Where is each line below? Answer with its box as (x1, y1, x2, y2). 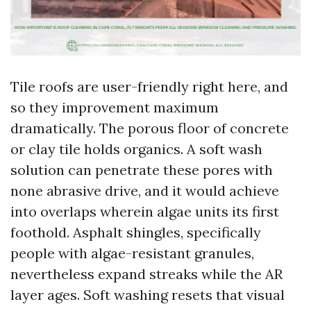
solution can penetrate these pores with (10, 161, 273, 178)
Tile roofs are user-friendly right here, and (10, 78, 288, 95)
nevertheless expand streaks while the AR (10, 265, 283, 283)
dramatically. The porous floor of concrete (10, 119, 289, 137)
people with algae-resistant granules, (10, 244, 254, 262)
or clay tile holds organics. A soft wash (10, 140, 262, 158)
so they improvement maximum (10, 99, 219, 116)
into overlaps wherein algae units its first (10, 203, 279, 220)
